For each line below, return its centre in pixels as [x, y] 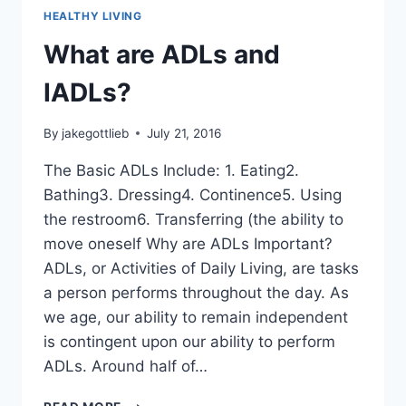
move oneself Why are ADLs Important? [188, 243]
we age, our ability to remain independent [196, 317]
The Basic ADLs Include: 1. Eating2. [171, 170]
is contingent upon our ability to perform [189, 341]
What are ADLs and [162, 55]
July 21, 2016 [184, 133]
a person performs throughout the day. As [196, 292]
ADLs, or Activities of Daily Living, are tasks [201, 268]
